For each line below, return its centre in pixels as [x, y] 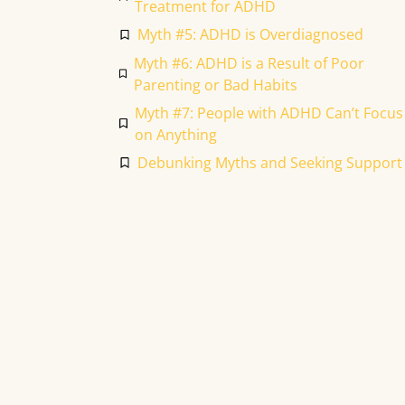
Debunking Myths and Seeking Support [269, 162]
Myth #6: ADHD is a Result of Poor [249, 63]
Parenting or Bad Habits [215, 85]
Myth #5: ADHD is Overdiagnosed [250, 35]
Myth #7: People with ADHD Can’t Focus [268, 113]
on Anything [175, 134]
